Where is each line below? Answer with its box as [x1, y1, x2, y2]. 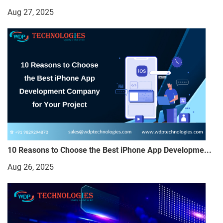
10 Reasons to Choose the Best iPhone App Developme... [7, 145, 212, 155]
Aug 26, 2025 [7, 162, 54, 172]
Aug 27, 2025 [7, 7, 54, 17]
